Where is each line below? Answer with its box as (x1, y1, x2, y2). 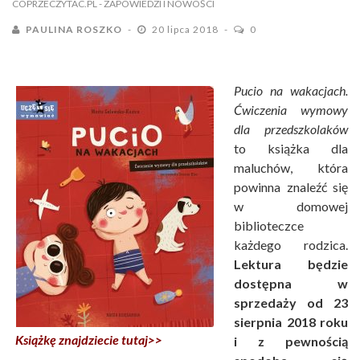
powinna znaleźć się (234, 178, 348, 194)
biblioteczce (234, 217, 304, 233)
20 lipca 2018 (152, 22, 221, 35)
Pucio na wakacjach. (234, 82, 348, 98)
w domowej (234, 198, 348, 214)
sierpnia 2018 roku (234, 313, 348, 329)
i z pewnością (234, 333, 348, 349)
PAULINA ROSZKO (26, 22, 122, 35)
